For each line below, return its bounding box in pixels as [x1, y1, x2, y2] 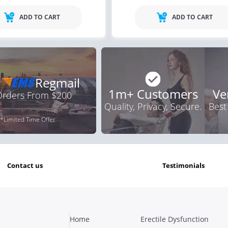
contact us [11, 160, 43, 170]
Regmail [35, 74, 80, 91]
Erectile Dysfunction [140, 214, 209, 224]
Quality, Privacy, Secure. [104, 100, 202, 112]
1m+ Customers [108, 85, 198, 102]
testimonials [166, 160, 205, 170]
